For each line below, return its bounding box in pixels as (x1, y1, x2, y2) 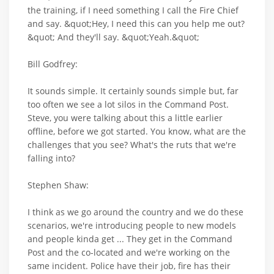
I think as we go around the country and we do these (28, 206, 243, 218)
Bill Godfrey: (28, 57, 78, 70)
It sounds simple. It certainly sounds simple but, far (28, 84, 239, 97)
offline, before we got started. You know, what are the (28, 125, 246, 137)
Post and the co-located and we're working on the (28, 246, 230, 258)
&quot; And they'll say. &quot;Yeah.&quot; (28, 31, 199, 43)
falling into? (28, 152, 75, 164)
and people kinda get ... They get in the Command (28, 232, 232, 245)
